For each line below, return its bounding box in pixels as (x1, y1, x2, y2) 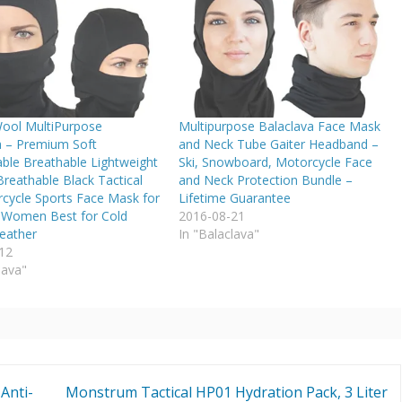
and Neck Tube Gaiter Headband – (179, 135, 380, 153)
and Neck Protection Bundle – (179, 170, 354, 188)
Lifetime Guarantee (179, 188, 292, 206)
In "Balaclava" (179, 224, 260, 242)
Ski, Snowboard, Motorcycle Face (179, 153, 373, 170)
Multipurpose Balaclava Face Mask (179, 117, 381, 135)
